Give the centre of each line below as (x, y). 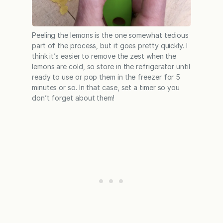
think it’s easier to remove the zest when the (104, 56)
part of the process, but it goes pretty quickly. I (110, 45)
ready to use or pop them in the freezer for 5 (106, 77)
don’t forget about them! (73, 98)
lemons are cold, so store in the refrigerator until (111, 66)
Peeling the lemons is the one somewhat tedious (111, 35)
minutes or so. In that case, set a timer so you (106, 87)
